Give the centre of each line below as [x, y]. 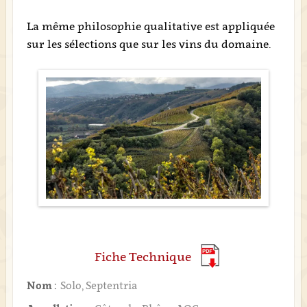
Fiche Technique [143, 257]
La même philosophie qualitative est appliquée [150, 26]
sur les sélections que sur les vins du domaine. [149, 44]
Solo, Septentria [98, 285]
